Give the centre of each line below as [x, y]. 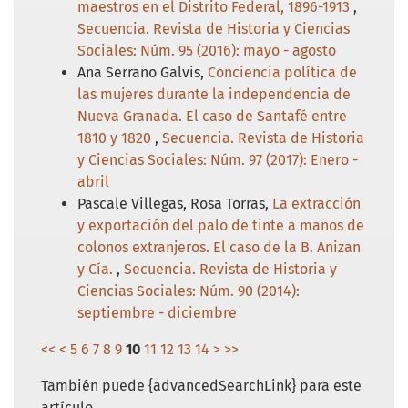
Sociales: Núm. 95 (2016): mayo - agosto [207, 50]
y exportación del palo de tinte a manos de [221, 225]
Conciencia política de [282, 72]
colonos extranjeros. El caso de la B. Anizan [219, 247]
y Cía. [97, 269]
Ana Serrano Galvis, [143, 72]
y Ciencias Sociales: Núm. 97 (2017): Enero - [218, 159]
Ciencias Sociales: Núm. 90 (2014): [189, 291]
